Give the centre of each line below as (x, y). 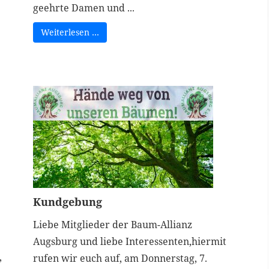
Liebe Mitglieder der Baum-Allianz (112, 225)
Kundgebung (67, 202)
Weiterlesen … (70, 32)
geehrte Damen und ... (83, 8)
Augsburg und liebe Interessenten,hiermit (129, 241)
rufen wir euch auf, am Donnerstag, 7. (120, 258)
